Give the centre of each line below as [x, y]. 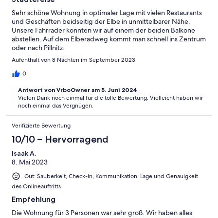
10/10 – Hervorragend [60, 139]
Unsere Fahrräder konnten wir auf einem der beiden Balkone [103, 30]
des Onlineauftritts [36, 187]
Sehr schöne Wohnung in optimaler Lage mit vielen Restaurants [107, 12]
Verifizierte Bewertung [41, 125]
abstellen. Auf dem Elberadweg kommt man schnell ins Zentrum [109, 39]
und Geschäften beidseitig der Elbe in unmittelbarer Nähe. [101, 21]
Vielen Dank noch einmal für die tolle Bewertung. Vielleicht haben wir [110, 98]
